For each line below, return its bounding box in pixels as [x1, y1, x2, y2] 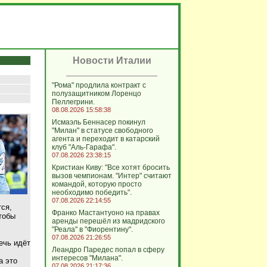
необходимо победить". [51, 188, 132, 197]
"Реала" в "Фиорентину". [51, 225, 133, 234]
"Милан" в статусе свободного [51, 126, 153, 135]
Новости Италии [72, 55, 151, 66]
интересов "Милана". [51, 254, 123, 262]
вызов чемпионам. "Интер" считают [51, 172, 172, 180]
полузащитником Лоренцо [51, 89, 141, 98]
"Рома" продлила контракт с [51, 81, 146, 89]
